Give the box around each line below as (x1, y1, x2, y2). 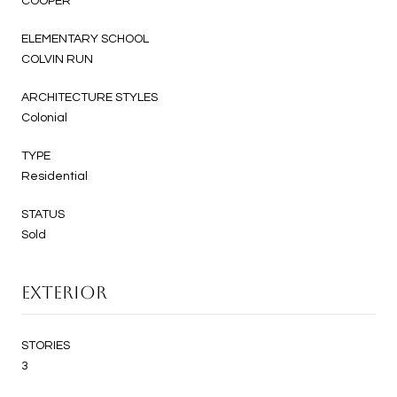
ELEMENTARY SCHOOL (21, 32, 149, 45)
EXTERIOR (21, 281, 107, 303)
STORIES (21, 339, 70, 352)
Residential (21, 169, 88, 183)
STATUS (21, 207, 65, 221)
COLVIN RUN (21, 52, 93, 66)
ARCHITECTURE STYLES (21, 90, 158, 104)
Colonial (21, 111, 67, 124)
